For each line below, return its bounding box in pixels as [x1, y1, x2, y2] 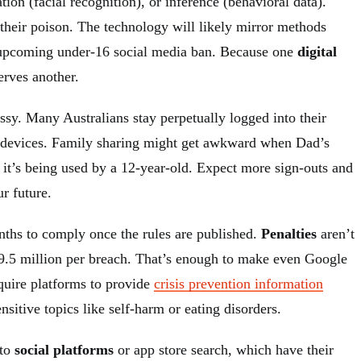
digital [297, 43, 337, 60]
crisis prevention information [154, 275, 323, 292]
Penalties [261, 225, 317, 242]
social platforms [15, 341, 114, 358]
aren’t [317, 225, 355, 242]
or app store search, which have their [114, 341, 334, 358]
